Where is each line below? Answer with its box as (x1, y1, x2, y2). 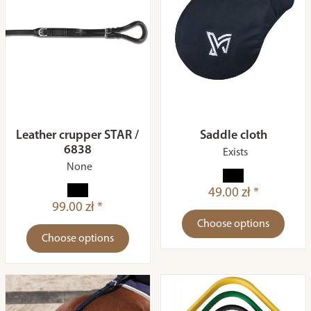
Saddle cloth (199, 129, 267, 142)
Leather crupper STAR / (16, 129, 140, 142)
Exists (222, 147, 248, 158)
